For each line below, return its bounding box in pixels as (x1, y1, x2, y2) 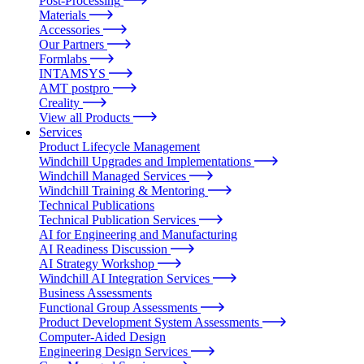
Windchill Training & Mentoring (39, 184, 205, 198)
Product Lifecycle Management (39, 140, 200, 154)
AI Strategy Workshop (39, 257, 154, 271)
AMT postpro (39, 81, 110, 96)
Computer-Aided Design (39, 330, 166, 344)
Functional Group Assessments (39, 301, 197, 315)
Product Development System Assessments (39, 315, 259, 330)
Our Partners (39, 37, 104, 52)
